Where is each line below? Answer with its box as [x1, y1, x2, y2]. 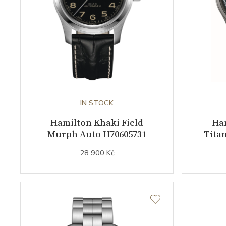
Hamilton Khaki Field [50, 116, 143, 129]
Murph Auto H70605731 [47, 128, 146, 141]
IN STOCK [80, 98, 114, 108]
